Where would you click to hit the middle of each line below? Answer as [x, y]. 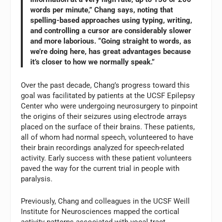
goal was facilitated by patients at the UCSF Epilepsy [108, 96]
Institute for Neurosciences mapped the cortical [100, 212]
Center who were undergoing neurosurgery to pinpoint [110, 106]
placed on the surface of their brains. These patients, [108, 127]
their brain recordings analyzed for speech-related [103, 148]
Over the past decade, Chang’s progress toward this [106, 85]
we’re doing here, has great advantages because [111, 51]
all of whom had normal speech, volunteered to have [107, 138]
